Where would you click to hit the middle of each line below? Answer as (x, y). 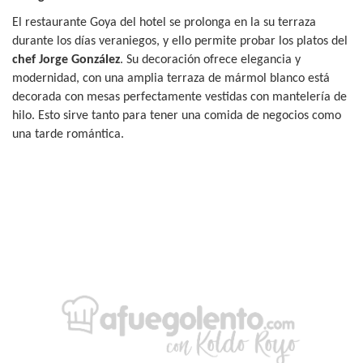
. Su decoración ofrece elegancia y (210, 60)
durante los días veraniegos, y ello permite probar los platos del (180, 41)
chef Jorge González (66, 60)
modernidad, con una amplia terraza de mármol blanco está (171, 78)
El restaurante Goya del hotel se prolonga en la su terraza (164, 22)
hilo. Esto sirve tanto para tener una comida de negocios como (177, 115)
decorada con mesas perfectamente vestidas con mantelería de (179, 97)
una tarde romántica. (68, 134)
